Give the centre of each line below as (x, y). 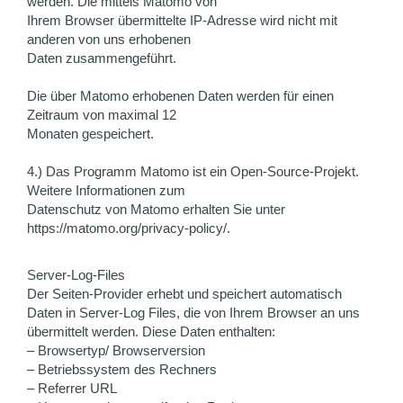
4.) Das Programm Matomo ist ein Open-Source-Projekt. (193, 171)
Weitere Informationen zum (106, 190)
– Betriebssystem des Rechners (122, 369)
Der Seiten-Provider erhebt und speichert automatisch (184, 294)
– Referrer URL (72, 388)
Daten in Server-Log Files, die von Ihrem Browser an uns (193, 313)
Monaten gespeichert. (90, 134)
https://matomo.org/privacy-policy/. (129, 228)
